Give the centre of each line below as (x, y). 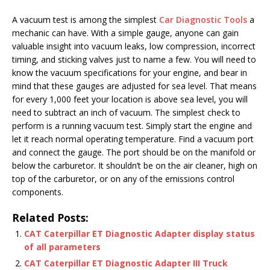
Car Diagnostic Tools (203, 20)
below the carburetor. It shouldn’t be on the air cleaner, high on (135, 165)
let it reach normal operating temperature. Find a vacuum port (133, 139)
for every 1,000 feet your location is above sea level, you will (130, 99)
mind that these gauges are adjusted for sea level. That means (134, 86)
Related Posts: (50, 218)
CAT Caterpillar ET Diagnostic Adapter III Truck (126, 263)
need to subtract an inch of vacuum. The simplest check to (126, 112)
